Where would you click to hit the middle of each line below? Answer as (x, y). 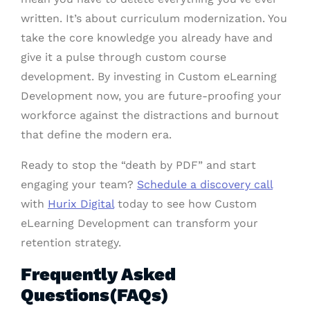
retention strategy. (71, 243)
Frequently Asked (98, 274)
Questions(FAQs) (95, 295)
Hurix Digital (81, 204)
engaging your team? (79, 185)
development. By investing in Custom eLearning (149, 77)
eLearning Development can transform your (139, 224)
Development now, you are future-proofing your (151, 96)
